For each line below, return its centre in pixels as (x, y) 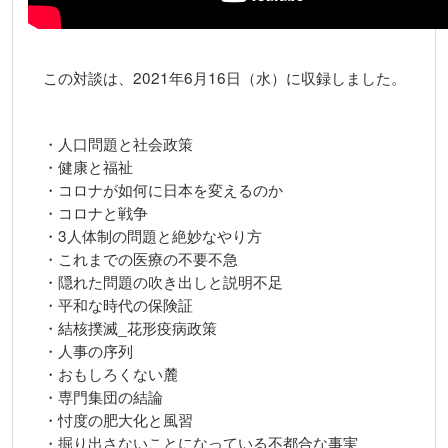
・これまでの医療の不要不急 (140, 258)
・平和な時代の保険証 (118, 304)
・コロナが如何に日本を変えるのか (163, 189)
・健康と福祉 (88, 166)
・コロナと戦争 (95, 212)
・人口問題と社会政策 (118, 143)
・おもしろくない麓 (110, 373)
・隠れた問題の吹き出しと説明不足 (163, 281)
